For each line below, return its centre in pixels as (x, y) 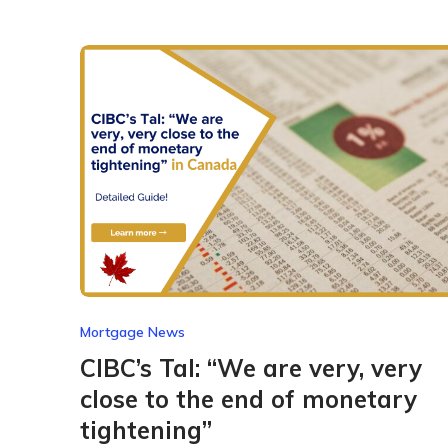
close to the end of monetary (248, 399)
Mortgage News (132, 332)
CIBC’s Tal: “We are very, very (250, 368)
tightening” (145, 430)
